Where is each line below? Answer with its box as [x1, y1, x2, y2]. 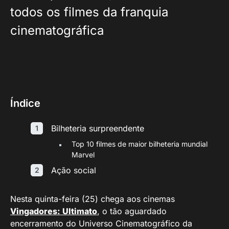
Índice [10, 97, 40, 109]
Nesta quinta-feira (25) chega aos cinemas [10, 194, 175, 204]
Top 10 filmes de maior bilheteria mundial [72, 140, 208, 148]
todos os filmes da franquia [10, 5, 168, 19]
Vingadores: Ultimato [10, 206, 97, 216]
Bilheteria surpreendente [51, 123, 144, 133]
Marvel [72, 150, 95, 159]
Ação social [51, 165, 96, 175]
